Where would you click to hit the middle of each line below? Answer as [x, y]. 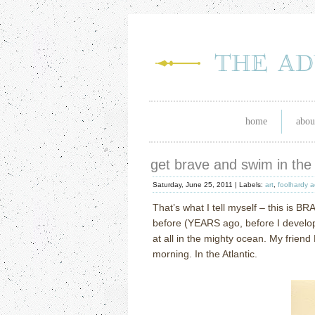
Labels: [252, 185]
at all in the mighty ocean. [211, 238]
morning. [174, 254]
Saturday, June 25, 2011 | [196, 185]
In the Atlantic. [226, 254]
